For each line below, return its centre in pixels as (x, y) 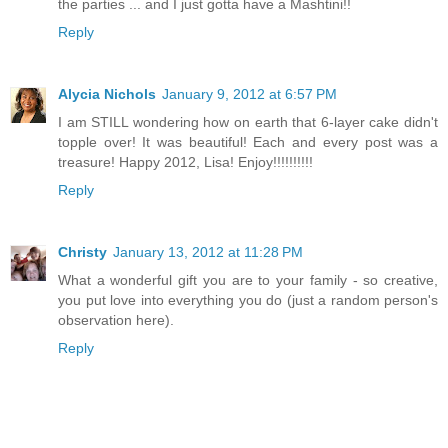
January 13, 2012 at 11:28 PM (208, 251)
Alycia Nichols (107, 93)
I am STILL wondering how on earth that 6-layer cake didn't (248, 121)
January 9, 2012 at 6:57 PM (249, 93)
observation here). (116, 319)
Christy (82, 251)
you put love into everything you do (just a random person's (248, 299)
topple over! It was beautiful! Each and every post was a (248, 141)
